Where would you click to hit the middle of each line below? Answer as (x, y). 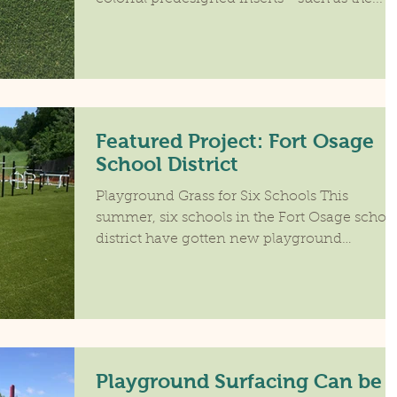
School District (167, 164)
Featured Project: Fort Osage (235, 141)
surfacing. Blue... (152, 261)
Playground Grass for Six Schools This (222, 197)
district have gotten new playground (219, 239)
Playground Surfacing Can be (239, 381)
